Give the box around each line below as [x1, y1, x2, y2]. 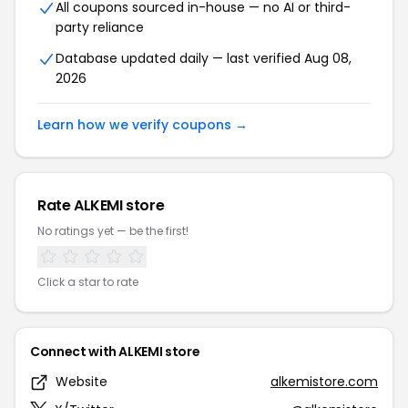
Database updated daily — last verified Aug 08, [56, 49, 352, 67]
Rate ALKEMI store [37, 195, 165, 216]
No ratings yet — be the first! [37, 223, 189, 239]
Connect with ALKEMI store [30, 342, 200, 361]
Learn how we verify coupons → [37, 116, 248, 134]
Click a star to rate [37, 274, 138, 290]
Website [56, 372, 107, 391]
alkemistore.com [270, 372, 378, 391]
